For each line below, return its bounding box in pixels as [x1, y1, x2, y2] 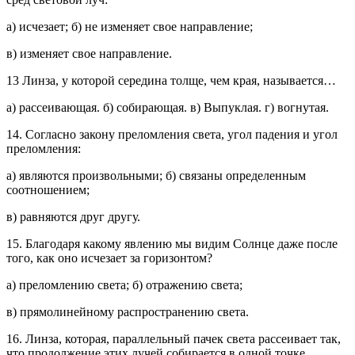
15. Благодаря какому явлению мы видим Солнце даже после [6, 237, 338, 250]
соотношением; [6, 183, 90, 197]
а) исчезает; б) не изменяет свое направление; [6, 20, 253, 33]
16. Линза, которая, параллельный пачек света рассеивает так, [6, 332, 341, 345]
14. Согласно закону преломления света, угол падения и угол [6, 128, 338, 141]
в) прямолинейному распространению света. [6, 305, 249, 319]
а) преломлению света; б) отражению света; [6, 278, 242, 292]
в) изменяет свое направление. [6, 47, 172, 60]
